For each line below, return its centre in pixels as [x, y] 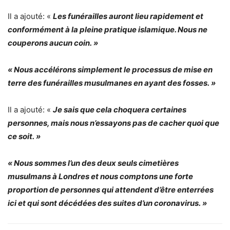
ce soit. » [24, 136]
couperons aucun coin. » [53, 43]
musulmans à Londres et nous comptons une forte [100, 176]
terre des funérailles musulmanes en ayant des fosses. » [112, 83]
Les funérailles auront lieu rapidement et [128, 16]
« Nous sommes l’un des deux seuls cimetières [93, 163]
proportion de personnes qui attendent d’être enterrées [111, 189]
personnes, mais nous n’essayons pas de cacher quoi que [113, 123]
